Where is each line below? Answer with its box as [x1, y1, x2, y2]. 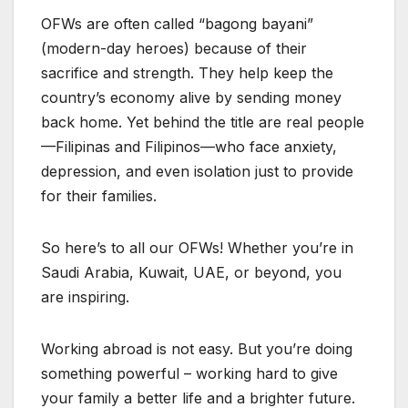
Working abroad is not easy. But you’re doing [41, 339, 352, 358]
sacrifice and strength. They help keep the [41, 63, 333, 82]
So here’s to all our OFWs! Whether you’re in [41, 238, 353, 257]
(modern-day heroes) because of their [41, 38, 307, 57]
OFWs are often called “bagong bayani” [41, 14, 313, 33]
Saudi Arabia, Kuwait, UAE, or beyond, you [41, 262, 342, 281]
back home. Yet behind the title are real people [41, 112, 364, 131]
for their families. [41, 186, 157, 205]
